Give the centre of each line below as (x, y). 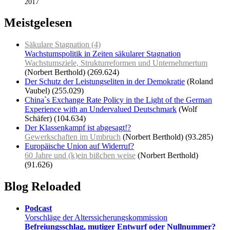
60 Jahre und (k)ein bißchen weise (80, 156)
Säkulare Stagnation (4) (63, 45)
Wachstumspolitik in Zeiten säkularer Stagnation (103, 54)
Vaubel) (37, 91)
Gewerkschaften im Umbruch (73, 137)
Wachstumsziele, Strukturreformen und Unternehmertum (116, 63)
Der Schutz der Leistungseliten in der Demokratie (105, 82)
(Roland (200, 82)
